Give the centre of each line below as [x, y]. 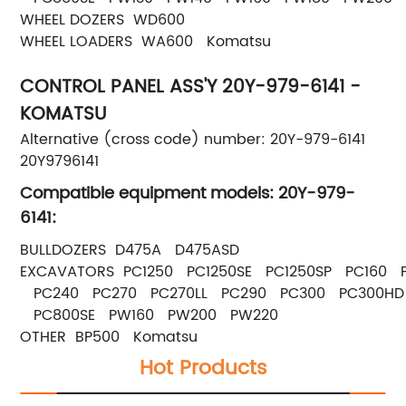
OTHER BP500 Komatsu [109, 337]
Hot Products [203, 368]
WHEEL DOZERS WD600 [103, 19]
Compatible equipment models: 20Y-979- [188, 193]
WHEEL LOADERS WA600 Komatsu [146, 41]
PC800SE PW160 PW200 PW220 [150, 315]
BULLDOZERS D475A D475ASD [130, 250]
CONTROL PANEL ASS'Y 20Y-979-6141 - [191, 87]
